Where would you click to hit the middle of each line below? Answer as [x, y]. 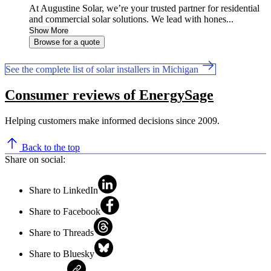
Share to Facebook [65, 211]
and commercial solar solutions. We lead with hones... [131, 19]
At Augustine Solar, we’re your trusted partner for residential [144, 8]
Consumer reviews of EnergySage [109, 95]
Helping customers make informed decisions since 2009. [112, 120]
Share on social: [35, 159]
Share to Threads [61, 232]
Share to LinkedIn [64, 190]
